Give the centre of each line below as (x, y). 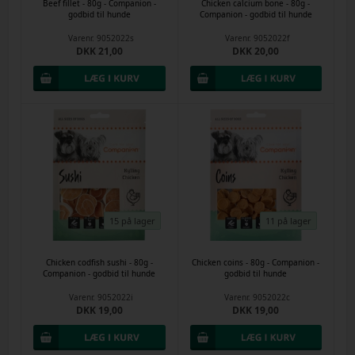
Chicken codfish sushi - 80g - (99, 262)
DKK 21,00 (99, 51)
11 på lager (289, 220)
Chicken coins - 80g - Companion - (256, 262)
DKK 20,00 (256, 51)
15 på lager (132, 220)
